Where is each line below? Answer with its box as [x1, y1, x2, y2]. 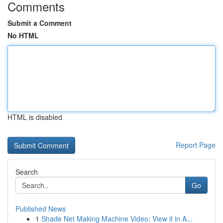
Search [15, 167, 38, 177]
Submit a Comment [7, 18, 72, 28]
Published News [15, 204, 66, 214]
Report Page [176, 140, 216, 150]
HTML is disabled [7, 112, 62, 122]
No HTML [7, 30, 39, 40]
